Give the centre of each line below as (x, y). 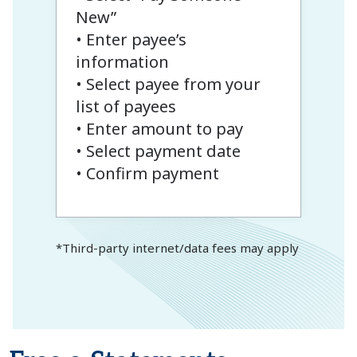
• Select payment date (158, 151)
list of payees (126, 106)
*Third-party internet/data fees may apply (177, 248)
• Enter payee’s (131, 39)
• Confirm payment (147, 173)
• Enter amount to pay (159, 128)
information (122, 61)
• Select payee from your (168, 84)
